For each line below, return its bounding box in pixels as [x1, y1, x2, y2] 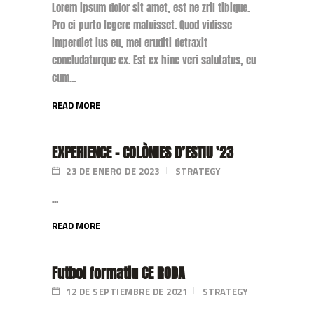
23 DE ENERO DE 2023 [63, 164, 160, 178]
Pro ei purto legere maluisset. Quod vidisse [52, 17, 232, 33]
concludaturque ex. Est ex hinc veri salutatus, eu [52, 52, 256, 68]
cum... [52, 69, 76, 86]
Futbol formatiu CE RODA [52, 262, 185, 284]
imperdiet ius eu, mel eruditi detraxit [52, 34, 207, 50]
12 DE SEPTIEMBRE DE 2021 [63, 285, 187, 299]
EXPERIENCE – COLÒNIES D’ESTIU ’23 [52, 142, 233, 163]
